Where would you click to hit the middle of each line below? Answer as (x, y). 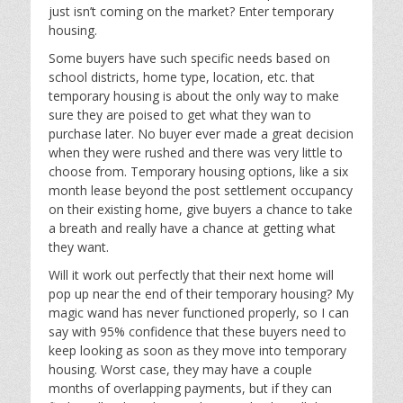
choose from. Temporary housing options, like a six (198, 172)
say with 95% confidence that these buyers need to (197, 332)
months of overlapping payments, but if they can (190, 389)
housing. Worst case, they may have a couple (180, 370)
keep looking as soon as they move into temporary (197, 351)
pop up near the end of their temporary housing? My (201, 294)
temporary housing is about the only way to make (194, 96)
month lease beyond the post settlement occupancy (201, 191)
